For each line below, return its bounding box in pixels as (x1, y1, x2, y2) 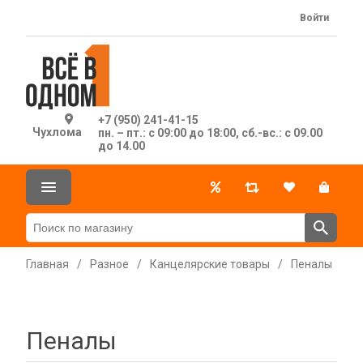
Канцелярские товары (150, 258, 270, 271)
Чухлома (32, 126, 82, 139)
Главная (26, 258, 69, 271)
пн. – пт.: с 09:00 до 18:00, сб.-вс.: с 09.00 (97, 126, 322, 139)
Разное (90, 258, 129, 271)
